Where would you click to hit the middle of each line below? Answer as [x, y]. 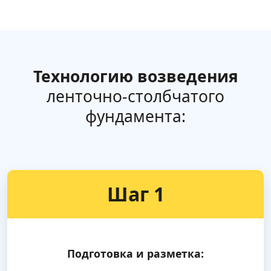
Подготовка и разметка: [135, 254]
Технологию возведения [135, 77]
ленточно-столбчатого [135, 96]
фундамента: [135, 116]
